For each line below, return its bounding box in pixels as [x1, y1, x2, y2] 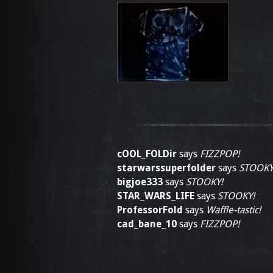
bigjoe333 [117, 176, 163, 188]
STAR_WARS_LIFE [117, 190, 194, 202]
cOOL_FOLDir [117, 148, 177, 160]
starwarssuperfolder [117, 162, 216, 174]
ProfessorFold [117, 204, 183, 216]
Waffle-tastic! [206, 204, 261, 216]
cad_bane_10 [117, 218, 177, 230]
